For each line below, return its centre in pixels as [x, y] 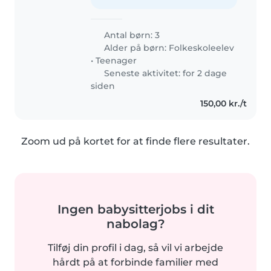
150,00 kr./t [223, 104]
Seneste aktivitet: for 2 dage [165, 73]
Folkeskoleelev [202, 48]
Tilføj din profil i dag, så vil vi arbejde [135, 248]
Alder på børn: [135, 48]
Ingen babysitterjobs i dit [135, 210]
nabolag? [135, 224]
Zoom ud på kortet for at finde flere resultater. [135, 142]
